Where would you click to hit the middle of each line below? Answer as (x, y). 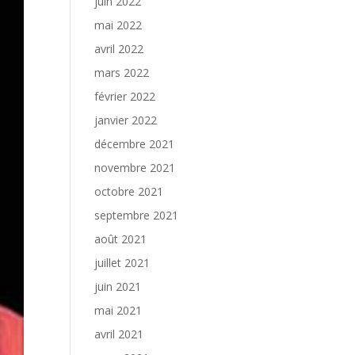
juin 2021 (118, 286)
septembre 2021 (137, 215)
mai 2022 (118, 25)
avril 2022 (119, 49)
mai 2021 (118, 310)
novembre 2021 (135, 168)
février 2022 (125, 96)
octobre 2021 (129, 191)
